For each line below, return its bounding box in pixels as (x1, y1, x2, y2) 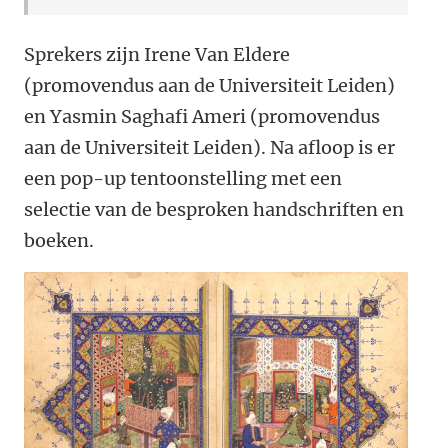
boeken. (24, 229, 94, 252)
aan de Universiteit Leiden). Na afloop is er (24, 136, 395, 159)
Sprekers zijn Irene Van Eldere (24, 43, 290, 66)
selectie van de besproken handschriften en (24, 198, 404, 221)
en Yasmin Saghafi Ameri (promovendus (24, 105, 380, 128)
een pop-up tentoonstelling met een (24, 167, 342, 190)
